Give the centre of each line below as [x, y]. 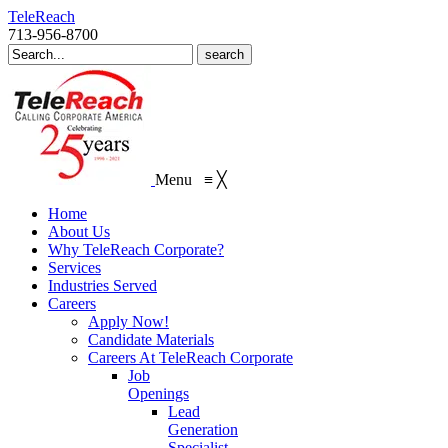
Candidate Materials [151, 339]
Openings [158, 393]
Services [74, 267]
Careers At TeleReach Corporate [190, 357]
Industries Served [102, 285]
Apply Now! [128, 321]
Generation [203, 429]
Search [28, 51]
